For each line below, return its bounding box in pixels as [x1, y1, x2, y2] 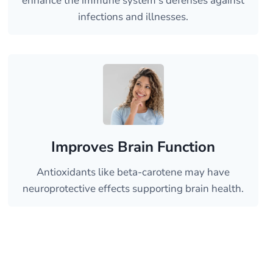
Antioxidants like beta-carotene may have [37, 165, 230, 179]
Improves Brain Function [51, 137, 216, 157]
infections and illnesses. [78, 10, 189, 24]
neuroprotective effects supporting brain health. [23, 182, 244, 196]
